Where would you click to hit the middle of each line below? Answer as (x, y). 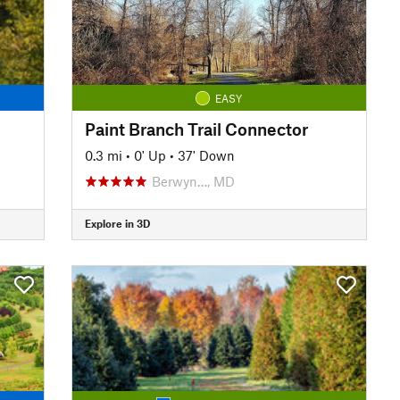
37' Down (206, 155)
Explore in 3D (117, 223)
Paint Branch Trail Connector (196, 129)
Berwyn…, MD (193, 181)
